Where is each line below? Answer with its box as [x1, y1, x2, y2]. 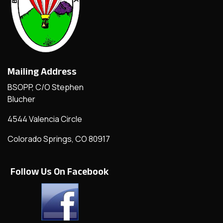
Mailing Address [7, 65, 77, 77]
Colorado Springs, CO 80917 [7, 133, 110, 144]
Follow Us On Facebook [10, 165, 109, 177]
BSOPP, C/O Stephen [7, 81, 84, 93]
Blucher [7, 93, 35, 105]
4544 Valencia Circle [7, 113, 82, 124]
